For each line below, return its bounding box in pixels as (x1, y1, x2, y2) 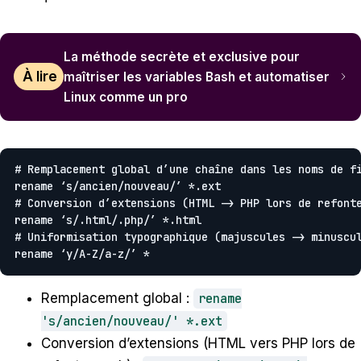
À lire (22, 68, 57, 85)
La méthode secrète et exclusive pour (64, 48, 301, 64)
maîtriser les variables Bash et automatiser (64, 68, 330, 85)
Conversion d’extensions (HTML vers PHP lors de (41, 334, 355, 351)
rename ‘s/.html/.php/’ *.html (15, 212, 201, 227)
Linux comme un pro (64, 89, 189, 105)
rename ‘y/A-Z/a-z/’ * (15, 246, 150, 261)
